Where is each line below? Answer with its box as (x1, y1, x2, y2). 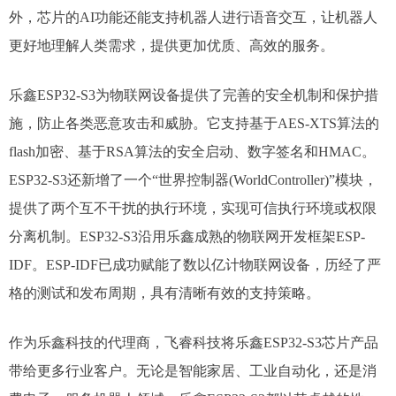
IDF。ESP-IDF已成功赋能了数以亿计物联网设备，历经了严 (9, 257, 381, 272)
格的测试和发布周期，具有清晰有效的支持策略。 (9, 286, 320, 301)
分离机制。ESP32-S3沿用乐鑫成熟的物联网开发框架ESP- (9, 229, 365, 244)
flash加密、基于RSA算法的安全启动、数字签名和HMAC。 (9, 144, 376, 159)
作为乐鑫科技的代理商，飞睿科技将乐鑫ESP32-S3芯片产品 (9, 335, 378, 350)
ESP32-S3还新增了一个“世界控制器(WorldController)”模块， (9, 172, 377, 187)
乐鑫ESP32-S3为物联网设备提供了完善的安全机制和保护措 (9, 88, 378, 103)
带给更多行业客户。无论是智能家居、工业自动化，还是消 (9, 363, 377, 378)
